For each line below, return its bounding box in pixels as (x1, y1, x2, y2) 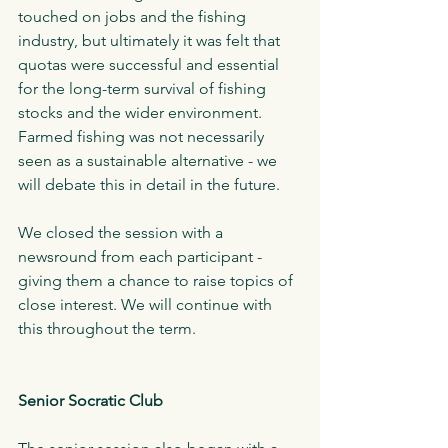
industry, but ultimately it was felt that (18, 31, 284, 51)
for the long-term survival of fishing (18, 79, 270, 99)
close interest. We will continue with (18, 295, 276, 315)
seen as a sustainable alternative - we (18, 151, 281, 171)
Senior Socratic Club (18, 391, 163, 411)
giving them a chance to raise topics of (18, 271, 297, 291)
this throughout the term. (18, 319, 200, 339)
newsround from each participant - (18, 247, 266, 267)
